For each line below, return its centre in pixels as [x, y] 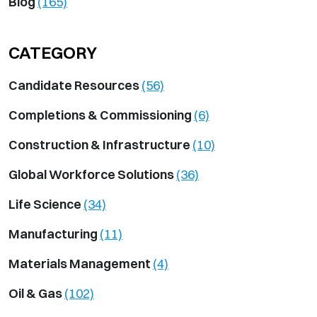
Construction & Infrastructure [100, 144]
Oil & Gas [36, 293]
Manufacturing [54, 234]
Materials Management [81, 263]
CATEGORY [53, 52]
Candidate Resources [75, 85]
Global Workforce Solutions [92, 174]
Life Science [46, 204]
